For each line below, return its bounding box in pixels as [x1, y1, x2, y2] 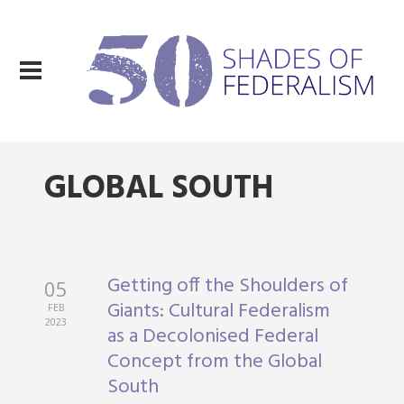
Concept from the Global [107, 346, 323, 378]
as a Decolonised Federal [107, 321, 319, 353]
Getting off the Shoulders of [107, 271, 349, 302]
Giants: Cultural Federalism [107, 296, 331, 327]
